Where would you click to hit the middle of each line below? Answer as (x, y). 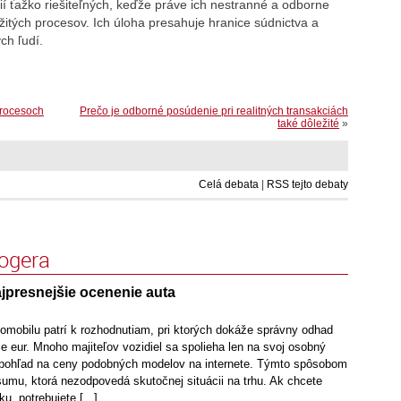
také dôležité (308, 124)
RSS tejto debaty (307, 185)
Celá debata (229, 185)
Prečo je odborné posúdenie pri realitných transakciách (214, 111)
